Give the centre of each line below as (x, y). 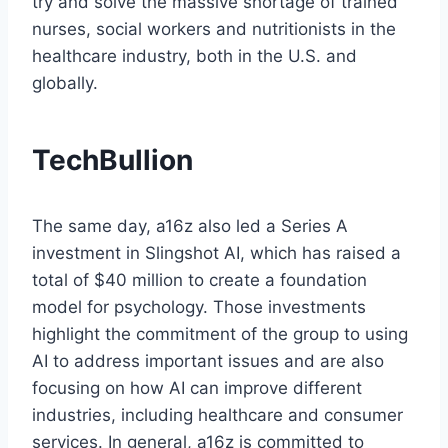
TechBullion (112, 160)
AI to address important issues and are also (208, 361)
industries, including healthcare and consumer (217, 415)
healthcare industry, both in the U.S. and (194, 56)
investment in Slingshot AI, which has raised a (216, 253)
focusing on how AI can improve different (197, 388)
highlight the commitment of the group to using (220, 334)
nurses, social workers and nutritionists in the (214, 29)
